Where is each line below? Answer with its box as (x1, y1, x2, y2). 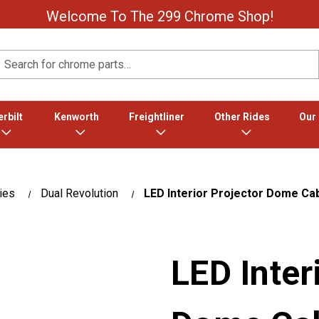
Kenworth (53, 111, 99, 122)
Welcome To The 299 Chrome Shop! (46, 8, 273, 25)
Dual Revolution (41, 187, 118, 200)
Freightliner (128, 111, 184, 122)
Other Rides (214, 111, 270, 122)
